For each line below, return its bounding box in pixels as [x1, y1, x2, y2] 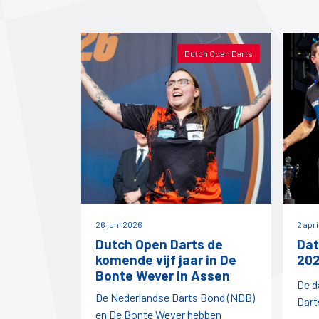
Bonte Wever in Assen [95, 267, 230, 284]
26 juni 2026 [95, 219, 142, 230]
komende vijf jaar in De [95, 251, 236, 268]
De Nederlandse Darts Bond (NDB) [95, 291, 255, 305]
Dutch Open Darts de [95, 236, 223, 253]
